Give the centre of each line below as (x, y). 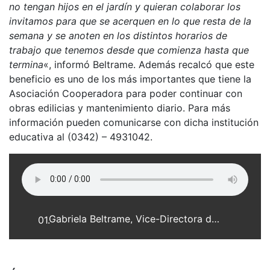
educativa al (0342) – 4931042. (81, 137)
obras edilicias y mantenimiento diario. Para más (120, 108)
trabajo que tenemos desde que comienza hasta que (129, 50)
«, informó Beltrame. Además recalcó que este (149, 64)
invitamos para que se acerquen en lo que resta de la (130, 21)
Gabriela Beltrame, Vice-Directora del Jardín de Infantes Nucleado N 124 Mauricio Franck (216, 218)
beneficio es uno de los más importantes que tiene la (130, 79)
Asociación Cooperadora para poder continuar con (126, 93)
